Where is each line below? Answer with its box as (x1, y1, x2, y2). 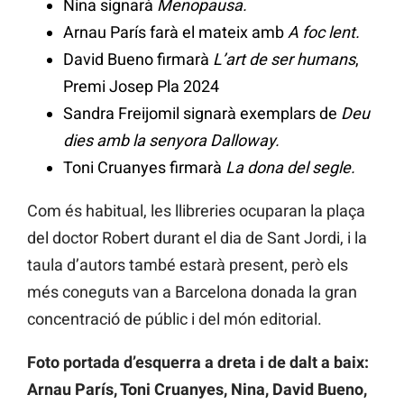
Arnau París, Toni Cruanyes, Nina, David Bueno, (27, 380, 367, 399)
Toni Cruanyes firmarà (63, 158, 225, 178)
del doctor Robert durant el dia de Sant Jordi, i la (27, 228, 367, 248)
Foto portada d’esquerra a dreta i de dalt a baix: (27, 353, 369, 372)
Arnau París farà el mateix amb (63, 23, 288, 42)
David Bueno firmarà (63, 50, 213, 69)
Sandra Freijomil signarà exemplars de (63, 104, 341, 124)
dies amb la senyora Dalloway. (63, 131, 280, 151)
